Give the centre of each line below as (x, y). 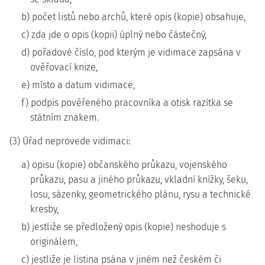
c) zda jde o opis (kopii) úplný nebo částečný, (114, 35)
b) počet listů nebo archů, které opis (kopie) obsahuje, (133, 17)
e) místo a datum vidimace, (78, 85)
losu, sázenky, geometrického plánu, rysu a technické (140, 194)
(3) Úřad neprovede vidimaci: (70, 141)
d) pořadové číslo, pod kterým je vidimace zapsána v (131, 52)
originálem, (54, 242)
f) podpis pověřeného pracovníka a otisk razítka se (127, 103)
